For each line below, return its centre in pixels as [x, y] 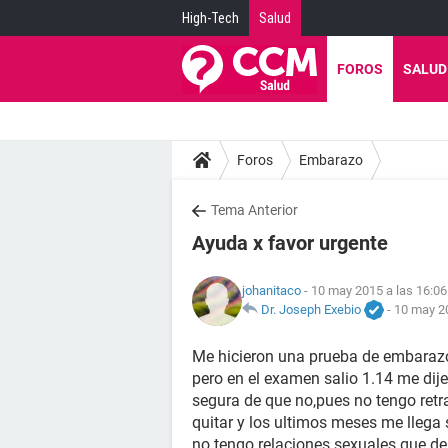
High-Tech [210, 18]
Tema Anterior [254, 210]
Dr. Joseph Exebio [311, 309]
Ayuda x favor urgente [290, 243]
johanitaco [271, 290]
